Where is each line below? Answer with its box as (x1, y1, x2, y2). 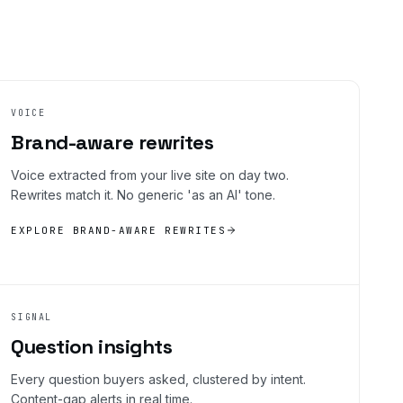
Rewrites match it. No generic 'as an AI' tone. (11, 186, 276, 202)
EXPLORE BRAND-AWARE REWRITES (11, 223, 227, 237)
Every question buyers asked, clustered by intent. (11, 371, 307, 387)
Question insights (11, 333, 172, 359)
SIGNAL (11, 310, 52, 323)
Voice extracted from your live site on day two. (11, 166, 290, 183)
